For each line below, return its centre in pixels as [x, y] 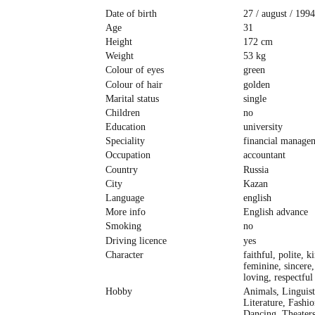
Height [118, 41]
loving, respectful [278, 277]
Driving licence [136, 240]
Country [121, 169]
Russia [256, 169]
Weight [119, 56]
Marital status [132, 98]
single [255, 98]
